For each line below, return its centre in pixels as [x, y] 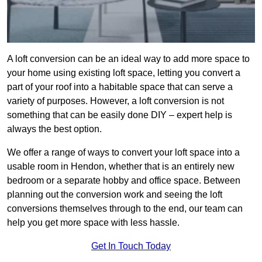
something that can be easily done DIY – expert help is [120, 115]
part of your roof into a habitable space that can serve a [120, 87]
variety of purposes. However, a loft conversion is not [116, 101]
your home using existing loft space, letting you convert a [124, 73]
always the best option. [54, 129]
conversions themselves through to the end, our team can [125, 209]
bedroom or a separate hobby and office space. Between [124, 181]
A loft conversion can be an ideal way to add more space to [128, 59]
